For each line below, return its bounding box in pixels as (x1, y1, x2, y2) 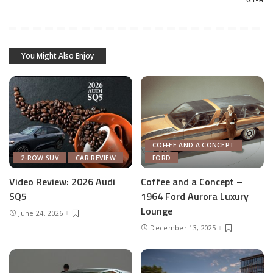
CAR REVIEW (75, 154, 116, 163)
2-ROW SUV (21, 154, 59, 163)
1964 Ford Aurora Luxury (141, 189, 249, 204)
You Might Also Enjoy (21, 50, 94, 61)
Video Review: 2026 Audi (9, 174, 115, 190)
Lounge (141, 204, 172, 219)
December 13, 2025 (150, 223, 216, 233)
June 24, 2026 (18, 208, 63, 218)
